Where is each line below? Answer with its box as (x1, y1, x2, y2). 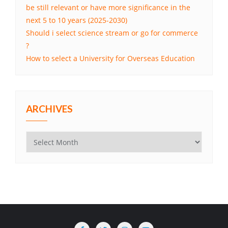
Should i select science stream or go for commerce (26, 28, 198, 38)
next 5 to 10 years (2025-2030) (26, 15, 127, 25)
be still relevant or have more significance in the (26, 3, 190, 13)
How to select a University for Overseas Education (26, 53, 195, 64)
